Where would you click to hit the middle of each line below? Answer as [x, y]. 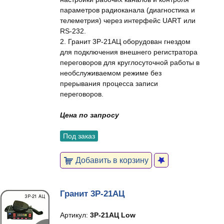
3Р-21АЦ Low [113, 215]
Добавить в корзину [111, 160]
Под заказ [79, 136]
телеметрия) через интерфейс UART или [128, 20]
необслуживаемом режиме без [111, 73]
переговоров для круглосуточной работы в [130, 62]
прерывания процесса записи [109, 83]
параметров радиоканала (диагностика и [127, 10]
